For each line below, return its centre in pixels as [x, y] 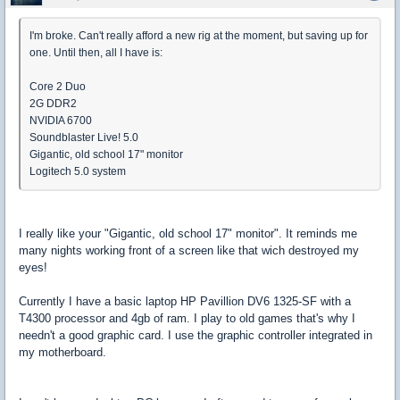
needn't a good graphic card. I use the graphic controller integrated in [196, 335]
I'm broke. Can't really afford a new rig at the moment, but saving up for [199, 35]
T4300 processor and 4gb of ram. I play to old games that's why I [187, 318]
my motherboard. [62, 352]
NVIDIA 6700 [61, 120]
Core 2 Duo [58, 86]
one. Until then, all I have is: [96, 52]
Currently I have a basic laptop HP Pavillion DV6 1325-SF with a [185, 301]
